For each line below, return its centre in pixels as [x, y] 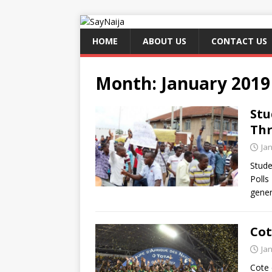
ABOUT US [165, 41]
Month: [128, 83]
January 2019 [216, 83]
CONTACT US [239, 41]
